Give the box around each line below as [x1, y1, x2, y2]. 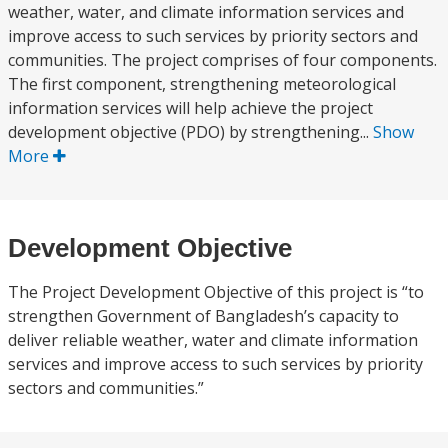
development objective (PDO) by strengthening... [8, 121, 373, 143]
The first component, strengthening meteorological [8, 73, 396, 95]
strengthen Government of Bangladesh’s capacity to [8, 305, 399, 327]
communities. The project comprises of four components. [8, 49, 437, 71]
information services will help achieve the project [8, 97, 373, 119]
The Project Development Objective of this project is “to [8, 281, 424, 303]
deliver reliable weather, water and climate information [8, 329, 418, 351]
